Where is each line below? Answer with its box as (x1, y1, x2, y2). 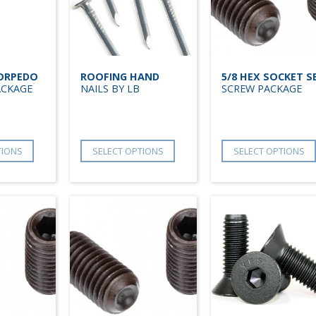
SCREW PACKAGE (221, 81, 302, 95)
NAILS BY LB (80, 81, 140, 95)
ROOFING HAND (80, 69, 159, 83)
